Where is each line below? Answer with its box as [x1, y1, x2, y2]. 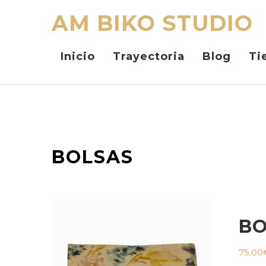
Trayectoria [113, 50, 185, 63]
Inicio [61, 50, 95, 63]
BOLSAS [52, 146, 134, 168]
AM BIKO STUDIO [52, 10, 253, 36]
